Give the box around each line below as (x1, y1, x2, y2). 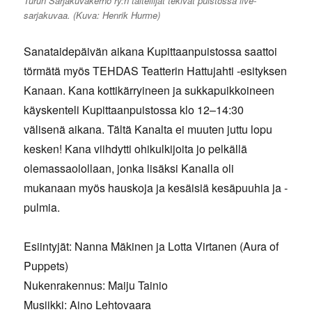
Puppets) (24, 258, 69, 274)
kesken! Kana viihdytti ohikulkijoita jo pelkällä (24, 141, 248, 157)
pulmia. (24, 199, 61, 216)
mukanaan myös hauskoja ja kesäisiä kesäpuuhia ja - (24, 180, 288, 196)
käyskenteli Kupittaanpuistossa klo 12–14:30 (24, 102, 244, 118)
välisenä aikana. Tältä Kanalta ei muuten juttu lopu (24, 121, 273, 138)
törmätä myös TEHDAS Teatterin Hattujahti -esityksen (24, 63, 288, 79)
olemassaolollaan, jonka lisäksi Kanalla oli (24, 160, 235, 177)
